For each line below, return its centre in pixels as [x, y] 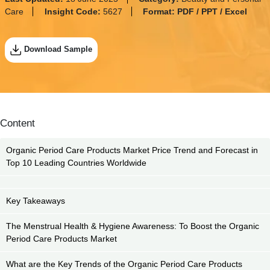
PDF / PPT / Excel [212, 12]
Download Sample [58, 49]
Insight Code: [74, 12]
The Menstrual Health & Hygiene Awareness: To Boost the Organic [133, 226]
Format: [160, 12]
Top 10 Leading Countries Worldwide [76, 163]
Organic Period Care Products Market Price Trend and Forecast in [132, 150]
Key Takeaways [37, 201]
